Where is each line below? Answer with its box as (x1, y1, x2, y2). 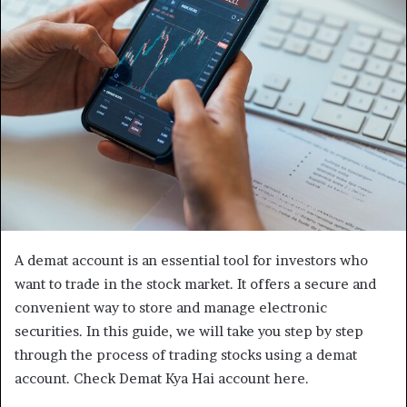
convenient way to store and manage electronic (15, 299, 327, 317)
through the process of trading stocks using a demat (15, 346, 357, 364)
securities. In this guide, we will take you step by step (15, 323, 363, 341)
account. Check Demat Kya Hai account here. (15, 370, 309, 388)
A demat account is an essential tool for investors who (15, 252, 368, 270)
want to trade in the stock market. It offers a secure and (15, 275, 376, 293)
